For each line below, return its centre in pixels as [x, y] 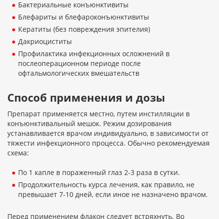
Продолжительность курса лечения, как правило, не [106, 185]
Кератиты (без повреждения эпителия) [84, 29]
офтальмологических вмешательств [79, 73]
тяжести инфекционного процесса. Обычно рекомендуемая [109, 143]
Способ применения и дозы [86, 98]
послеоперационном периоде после [79, 64]
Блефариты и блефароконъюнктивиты [84, 17]
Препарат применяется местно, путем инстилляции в [99, 114]
